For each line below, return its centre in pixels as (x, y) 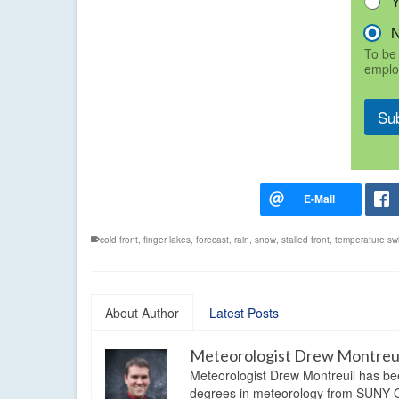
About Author (142, 312)
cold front (119, 239)
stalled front (305, 239)
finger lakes (167, 239)
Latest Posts (244, 312)
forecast (212, 239)
